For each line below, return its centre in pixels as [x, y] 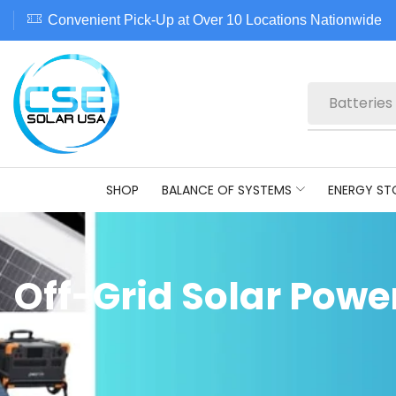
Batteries [360, 103]
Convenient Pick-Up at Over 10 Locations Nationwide [215, 20]
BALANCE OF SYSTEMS [226, 190]
